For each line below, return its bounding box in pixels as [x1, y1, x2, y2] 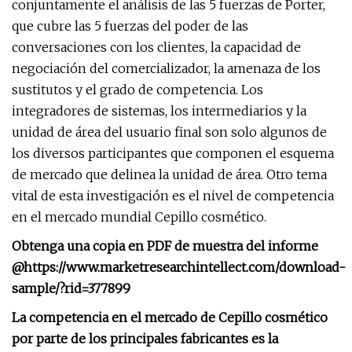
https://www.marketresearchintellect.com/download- [24, 259, 346, 275]
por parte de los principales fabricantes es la [12, 331, 278, 346]
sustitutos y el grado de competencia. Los [12, 82, 263, 97]
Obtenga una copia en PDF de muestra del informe [12, 238, 318, 254]
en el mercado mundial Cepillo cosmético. [12, 209, 266, 225]
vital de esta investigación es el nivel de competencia [12, 188, 334, 203]
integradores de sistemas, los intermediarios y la [12, 103, 306, 119]
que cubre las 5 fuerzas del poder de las [12, 18, 248, 34]
